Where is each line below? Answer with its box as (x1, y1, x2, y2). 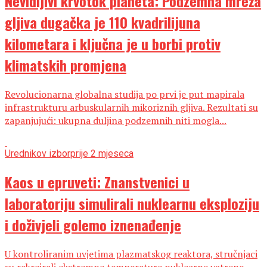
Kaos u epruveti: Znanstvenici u (5, 170, 190, 193)
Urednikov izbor (5, 148, 70, 159)
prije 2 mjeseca (70, 148, 133, 159)
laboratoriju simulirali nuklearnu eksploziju (5, 192, 259, 214)
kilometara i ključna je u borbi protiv (5, 33, 221, 55)
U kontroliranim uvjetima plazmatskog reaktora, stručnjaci (5, 247, 257, 260)
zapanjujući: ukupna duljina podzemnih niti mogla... (5, 114, 226, 127)
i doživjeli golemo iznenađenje (5, 213, 181, 235)
